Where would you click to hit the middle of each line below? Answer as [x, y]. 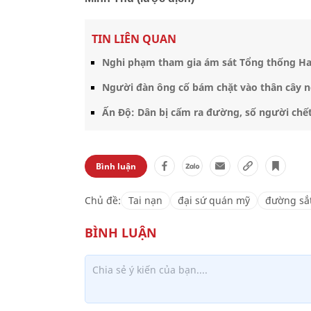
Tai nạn [145, 200]
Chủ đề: [103, 200]
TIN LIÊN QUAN [134, 39]
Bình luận [116, 166]
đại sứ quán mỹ [214, 200]
